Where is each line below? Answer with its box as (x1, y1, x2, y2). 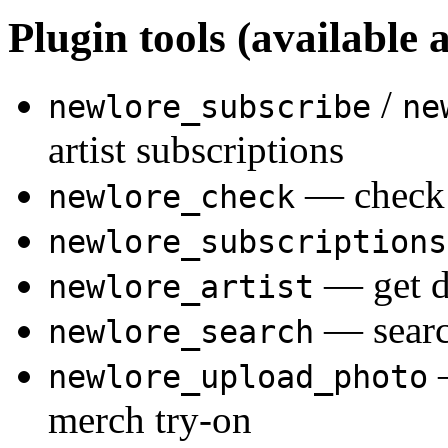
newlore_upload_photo (48, 358, 428, 395)
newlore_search (48, 313, 314, 350)
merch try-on (48, 397, 252, 441)
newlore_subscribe (48, 88, 371, 125)
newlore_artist (48, 268, 314, 305)
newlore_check (48, 178, 295, 215)
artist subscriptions (48, 127, 344, 171)
